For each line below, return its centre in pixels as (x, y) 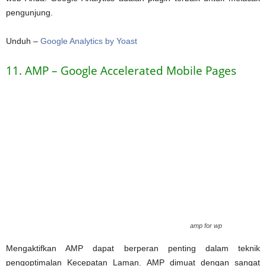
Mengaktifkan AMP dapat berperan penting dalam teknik (133, 248)
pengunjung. (29, 12)
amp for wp (206, 225)
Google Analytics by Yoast (89, 41)
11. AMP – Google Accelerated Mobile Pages (121, 70)
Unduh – (23, 41)
